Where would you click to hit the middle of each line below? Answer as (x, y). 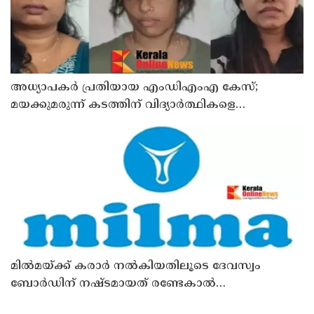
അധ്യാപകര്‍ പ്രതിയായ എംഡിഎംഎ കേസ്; (134, 88)
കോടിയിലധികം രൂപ (70, 302)
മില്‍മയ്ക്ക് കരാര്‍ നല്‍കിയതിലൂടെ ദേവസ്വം (136, 267)
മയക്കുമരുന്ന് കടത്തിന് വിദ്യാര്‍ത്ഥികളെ (123, 105)
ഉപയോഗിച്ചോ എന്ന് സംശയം (94, 123)
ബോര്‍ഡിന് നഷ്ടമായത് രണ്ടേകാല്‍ (113, 284)
